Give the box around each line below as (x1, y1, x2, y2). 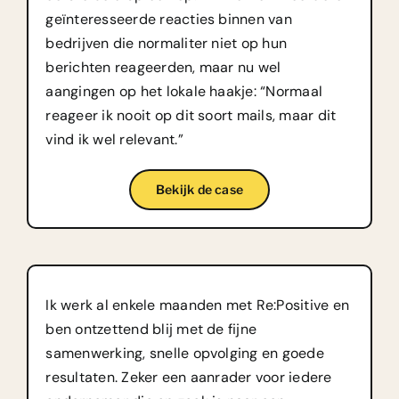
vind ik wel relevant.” (45, 129, 183, 149)
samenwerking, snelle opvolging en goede (45, 343, 324, 362)
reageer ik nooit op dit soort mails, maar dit (45, 105, 337, 125)
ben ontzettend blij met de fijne (45, 319, 257, 338)
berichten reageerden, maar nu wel (45, 57, 281, 77)
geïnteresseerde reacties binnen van (45, 9, 292, 28)
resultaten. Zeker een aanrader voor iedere (45, 367, 332, 387)
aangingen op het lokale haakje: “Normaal (45, 81, 323, 101)
